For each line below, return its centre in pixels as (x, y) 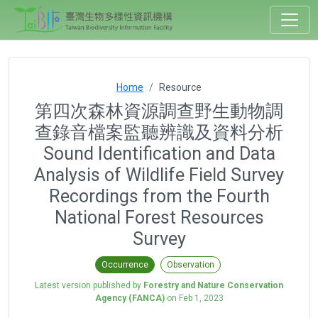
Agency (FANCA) (130, 298)
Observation (190, 264)
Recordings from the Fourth (159, 196)
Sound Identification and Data (159, 154)
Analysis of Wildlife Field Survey (159, 175)
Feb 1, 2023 (201, 298)
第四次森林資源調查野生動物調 (159, 111)
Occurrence (125, 264)
